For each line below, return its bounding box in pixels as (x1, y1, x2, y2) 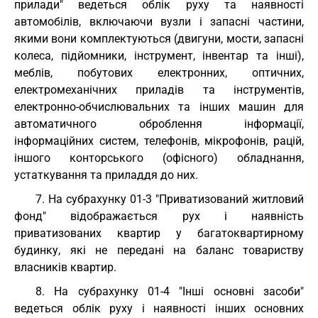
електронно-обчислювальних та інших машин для (14, 100, 304, 114)
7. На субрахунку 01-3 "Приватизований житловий (35, 192, 304, 206)
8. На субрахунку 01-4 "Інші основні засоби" (35, 285, 304, 298)
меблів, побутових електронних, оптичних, (14, 66, 304, 79)
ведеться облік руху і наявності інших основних (14, 302, 304, 315)
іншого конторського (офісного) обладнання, (14, 151, 304, 165)
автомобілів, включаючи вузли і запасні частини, (14, 15, 304, 28)
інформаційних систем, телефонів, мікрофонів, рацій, (14, 134, 304, 148)
